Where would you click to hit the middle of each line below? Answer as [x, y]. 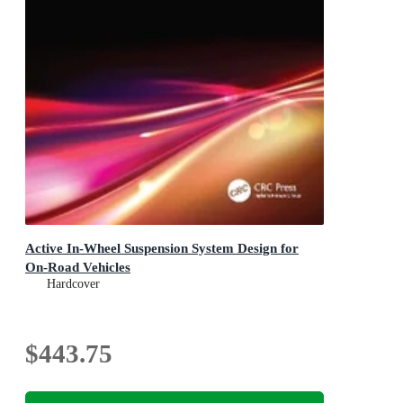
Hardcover [73, 284]
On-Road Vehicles [78, 267]
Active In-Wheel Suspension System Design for [162, 248]
